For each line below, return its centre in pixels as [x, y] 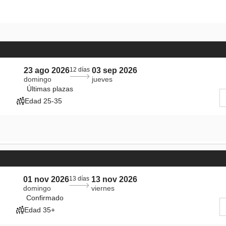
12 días [80, 70]
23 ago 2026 [47, 70]
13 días [79, 179]
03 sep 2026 [115, 70]
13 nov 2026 [114, 179]
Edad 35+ [40, 210]
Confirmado [45, 198]
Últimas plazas [50, 89]
